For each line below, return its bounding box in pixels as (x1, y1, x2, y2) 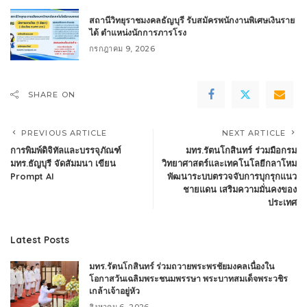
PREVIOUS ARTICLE (21, 127, 108, 138)
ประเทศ (268, 196, 297, 208)
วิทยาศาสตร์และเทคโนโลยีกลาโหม (162, 157, 297, 169)
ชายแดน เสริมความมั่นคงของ (183, 183, 297, 195)
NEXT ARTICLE (221, 127, 286, 138)
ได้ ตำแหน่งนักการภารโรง (89, 27, 186, 38)
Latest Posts (10, 233, 69, 245)
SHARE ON (28, 89, 75, 99)
